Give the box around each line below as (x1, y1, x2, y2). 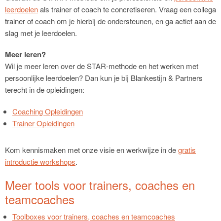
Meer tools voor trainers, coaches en (5, 176, 195, 193)
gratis (178, 144, 196, 155)
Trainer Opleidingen (12, 117, 74, 128)
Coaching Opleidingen (12, 106, 83, 116)
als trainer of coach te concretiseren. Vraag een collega (38, 3, 216, 14)
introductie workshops (5, 156, 75, 167)
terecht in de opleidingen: (5, 84, 84, 95)
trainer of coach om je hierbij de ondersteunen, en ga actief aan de (5, 15, 216, 26)
